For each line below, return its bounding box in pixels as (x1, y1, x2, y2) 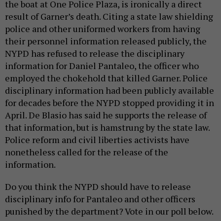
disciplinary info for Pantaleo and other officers (5, 192, 195, 205)
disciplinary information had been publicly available (5, 84, 214, 96)
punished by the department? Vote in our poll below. (5, 205, 215, 217)
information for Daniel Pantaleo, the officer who (5, 59, 199, 72)
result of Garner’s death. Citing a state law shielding (5, 10, 213, 22)
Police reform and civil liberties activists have (5, 133, 189, 146)
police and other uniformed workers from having (5, 22, 200, 35)
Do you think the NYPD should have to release (5, 180, 191, 192)
